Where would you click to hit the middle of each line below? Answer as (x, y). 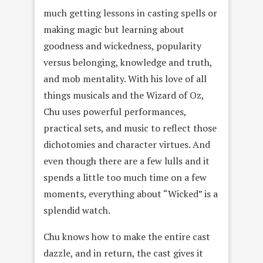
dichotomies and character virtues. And (127, 145)
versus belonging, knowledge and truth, (128, 63)
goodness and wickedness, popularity (122, 46)
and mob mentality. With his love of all (125, 79)
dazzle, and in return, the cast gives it (123, 253)
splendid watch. (77, 210)
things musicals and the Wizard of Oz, (124, 95)
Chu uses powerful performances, (115, 112)
